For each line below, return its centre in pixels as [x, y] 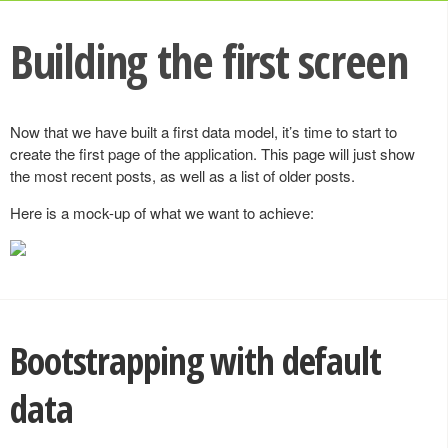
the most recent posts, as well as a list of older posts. [182, 175]
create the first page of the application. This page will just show [212, 153]
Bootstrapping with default [195, 360]
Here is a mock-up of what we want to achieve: [162, 212]
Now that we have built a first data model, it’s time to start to [203, 131]
